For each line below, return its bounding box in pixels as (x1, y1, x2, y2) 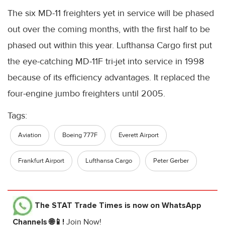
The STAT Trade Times (35, 200, 123, 211)
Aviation (18, 131, 41, 140)
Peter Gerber (153, 157, 189, 165)
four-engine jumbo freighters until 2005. (8, 88, 165, 99)
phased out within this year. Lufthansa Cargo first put (8, 40, 212, 51)
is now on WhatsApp (123, 200, 201, 211)
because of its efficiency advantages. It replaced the (8, 72, 210, 83)
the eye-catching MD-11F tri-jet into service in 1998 (8, 56, 204, 67)
